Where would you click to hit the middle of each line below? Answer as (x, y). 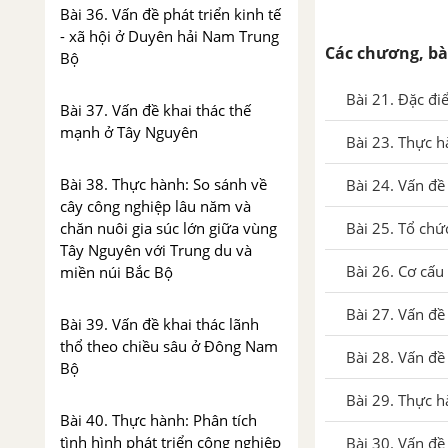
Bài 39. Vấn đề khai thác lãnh (159, 324)
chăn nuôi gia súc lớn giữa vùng (168, 228)
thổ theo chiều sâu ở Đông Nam (169, 346)
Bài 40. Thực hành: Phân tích (158, 420)
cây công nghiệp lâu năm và (155, 206)
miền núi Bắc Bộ (116, 272)
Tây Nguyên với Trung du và (156, 250)
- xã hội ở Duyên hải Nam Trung (169, 36)
